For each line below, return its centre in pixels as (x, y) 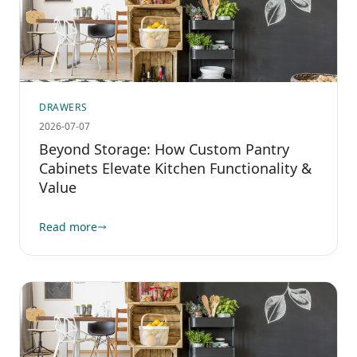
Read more (68, 227)
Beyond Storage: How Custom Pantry (164, 149)
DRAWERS (63, 108)
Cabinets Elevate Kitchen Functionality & (175, 169)
